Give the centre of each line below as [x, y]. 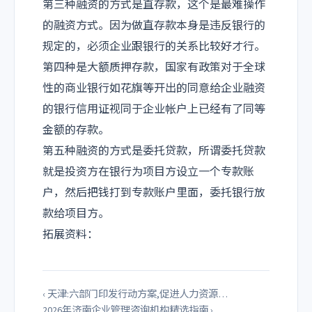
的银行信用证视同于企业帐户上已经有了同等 [154, 110]
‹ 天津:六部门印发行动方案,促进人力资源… [135, 295]
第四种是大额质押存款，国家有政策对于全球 [154, 68]
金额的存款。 [76, 131]
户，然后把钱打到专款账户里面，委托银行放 [154, 193]
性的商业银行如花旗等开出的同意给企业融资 [154, 89]
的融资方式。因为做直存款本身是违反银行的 [154, 26]
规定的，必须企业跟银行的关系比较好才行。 [154, 47]
